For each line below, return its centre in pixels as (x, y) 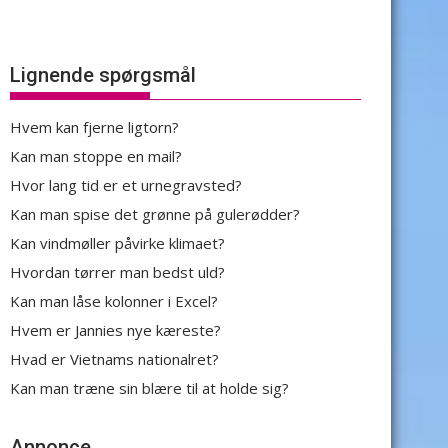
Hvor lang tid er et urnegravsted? (126, 185)
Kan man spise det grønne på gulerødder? (155, 214)
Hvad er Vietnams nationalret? (114, 359)
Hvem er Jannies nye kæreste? (115, 330)
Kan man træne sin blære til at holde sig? (149, 388)
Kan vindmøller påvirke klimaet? (117, 243)
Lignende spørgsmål (103, 75)
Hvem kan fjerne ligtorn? (94, 127)
